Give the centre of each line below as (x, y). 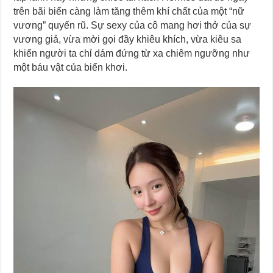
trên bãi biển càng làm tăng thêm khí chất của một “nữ (129, 11)
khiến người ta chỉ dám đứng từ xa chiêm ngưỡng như (132, 53)
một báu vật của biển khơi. (71, 67)
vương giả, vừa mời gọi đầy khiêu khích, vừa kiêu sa (128, 39)
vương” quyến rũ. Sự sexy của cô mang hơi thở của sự (133, 25)
